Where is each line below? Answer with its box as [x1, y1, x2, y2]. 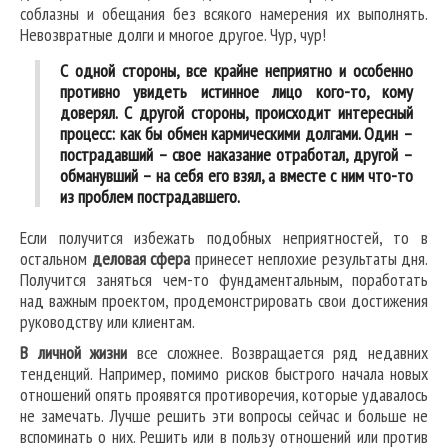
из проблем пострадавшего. [60, 185, 240, 209]
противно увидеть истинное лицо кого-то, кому [60, 80, 413, 104]
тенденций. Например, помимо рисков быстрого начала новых [20, 362, 428, 386]
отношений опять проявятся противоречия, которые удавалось [20, 383, 428, 407]
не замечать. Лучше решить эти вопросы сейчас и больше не [20, 404, 428, 428]
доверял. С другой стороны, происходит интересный [60, 101, 413, 125]
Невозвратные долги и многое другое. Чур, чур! [20, 23, 326, 47]
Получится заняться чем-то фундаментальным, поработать [20, 268, 428, 292]
